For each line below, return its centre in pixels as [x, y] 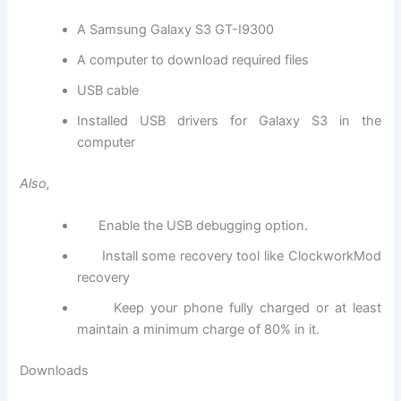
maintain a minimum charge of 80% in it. [199, 330]
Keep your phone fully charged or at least [229, 308]
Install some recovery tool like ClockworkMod [229, 256]
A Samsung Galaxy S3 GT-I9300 [176, 30]
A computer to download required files [193, 60]
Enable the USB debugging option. [193, 226]
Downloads [55, 371]
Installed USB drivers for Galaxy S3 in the [229, 121]
